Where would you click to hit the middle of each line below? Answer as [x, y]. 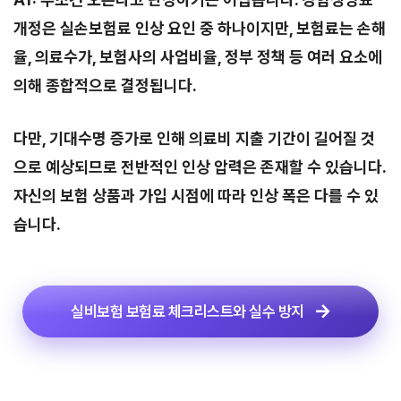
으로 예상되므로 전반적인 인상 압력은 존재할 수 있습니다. [200, 167]
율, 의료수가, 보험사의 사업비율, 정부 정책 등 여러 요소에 [198, 57]
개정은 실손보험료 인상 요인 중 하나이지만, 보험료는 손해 [200, 28]
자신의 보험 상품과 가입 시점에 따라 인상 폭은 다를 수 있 [196, 196]
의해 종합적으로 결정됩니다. [105, 85]
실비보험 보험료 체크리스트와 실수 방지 [188, 311]
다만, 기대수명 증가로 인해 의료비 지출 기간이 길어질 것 [194, 138]
